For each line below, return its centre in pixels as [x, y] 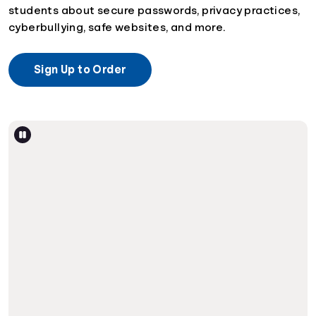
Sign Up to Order [80, 69]
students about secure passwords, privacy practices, [154, 10]
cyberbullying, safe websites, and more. [117, 27]
